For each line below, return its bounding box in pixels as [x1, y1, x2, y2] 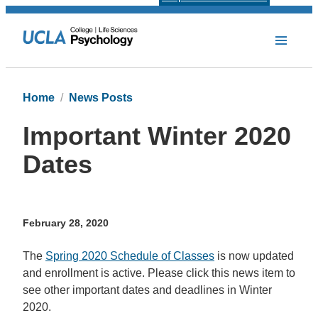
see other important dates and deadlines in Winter [23, 284, 272, 297]
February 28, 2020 [23, 217, 109, 229]
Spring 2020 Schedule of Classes [45, 250, 214, 263]
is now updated [214, 250, 294, 263]
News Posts [69, 91, 133, 104]
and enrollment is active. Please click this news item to [23, 267, 295, 280]
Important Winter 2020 [23, 121, 291, 151]
